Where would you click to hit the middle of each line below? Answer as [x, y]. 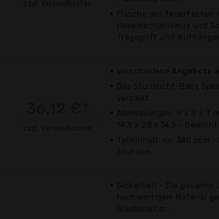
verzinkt [133, 98]
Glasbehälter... [145, 209]
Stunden [134, 152]
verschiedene [144, 71]
